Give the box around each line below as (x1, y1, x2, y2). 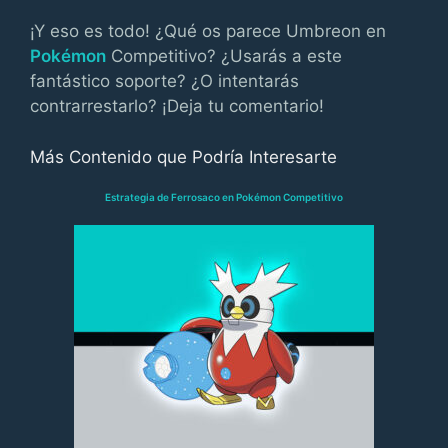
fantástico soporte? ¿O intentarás (30, 71, 299, 91)
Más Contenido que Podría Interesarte (30, 146, 337, 167)
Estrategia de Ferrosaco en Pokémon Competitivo (105, 190, 343, 203)
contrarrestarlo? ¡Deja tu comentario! (30, 96, 324, 116)
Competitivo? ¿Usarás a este (106, 46, 342, 66)
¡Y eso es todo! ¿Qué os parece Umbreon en (30, 21, 386, 41)
